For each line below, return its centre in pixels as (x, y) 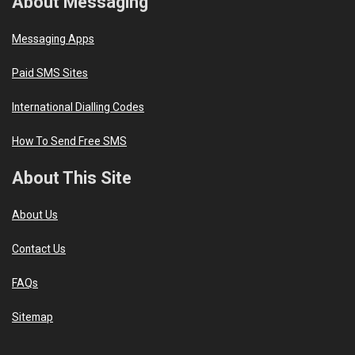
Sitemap (32, 317)
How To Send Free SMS (69, 141)
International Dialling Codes (78, 107)
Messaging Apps (53, 38)
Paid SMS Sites (50, 73)
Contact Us (39, 248)
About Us (35, 214)
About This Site (72, 177)
